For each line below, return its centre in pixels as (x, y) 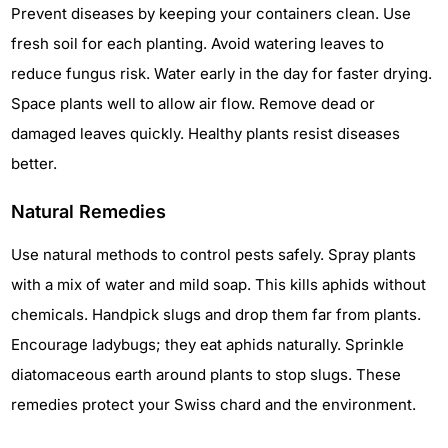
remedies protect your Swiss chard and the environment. (213, 404)
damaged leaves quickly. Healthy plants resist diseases (205, 133)
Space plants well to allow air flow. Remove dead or (193, 103)
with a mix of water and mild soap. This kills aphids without (218, 284)
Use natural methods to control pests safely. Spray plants (213, 254)
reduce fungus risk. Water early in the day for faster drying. (221, 73)
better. (34, 163)
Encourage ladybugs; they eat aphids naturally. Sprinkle (207, 344)
